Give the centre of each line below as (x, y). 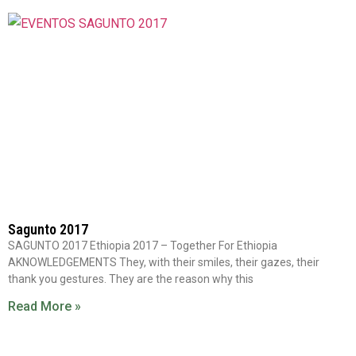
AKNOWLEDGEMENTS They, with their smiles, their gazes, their (164, 262)
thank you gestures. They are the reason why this (131, 279)
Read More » (44, 306)
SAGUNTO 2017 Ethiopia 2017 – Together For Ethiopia (143, 246)
